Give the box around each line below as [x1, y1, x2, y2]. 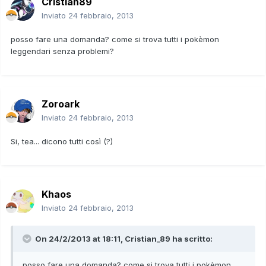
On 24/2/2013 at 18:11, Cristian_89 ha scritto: [33, 233, 213, 243]
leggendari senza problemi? [11, 46, 114, 56]
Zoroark [42, 97, 80, 110]
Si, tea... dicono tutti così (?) [11, 136, 113, 146]
